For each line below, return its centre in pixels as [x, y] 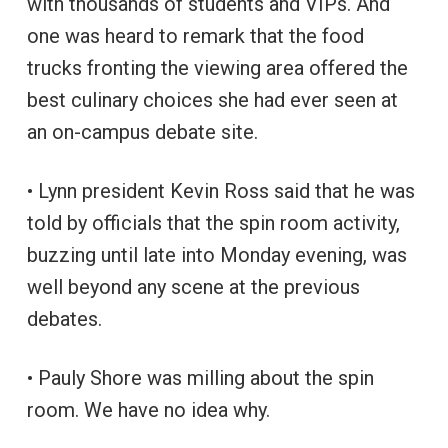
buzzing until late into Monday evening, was [216, 254]
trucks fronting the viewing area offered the [217, 67]
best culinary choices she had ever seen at [212, 99]
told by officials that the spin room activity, [213, 222]
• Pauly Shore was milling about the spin [200, 377]
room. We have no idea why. [148, 409]
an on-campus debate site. [142, 131]
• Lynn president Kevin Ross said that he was [220, 190]
